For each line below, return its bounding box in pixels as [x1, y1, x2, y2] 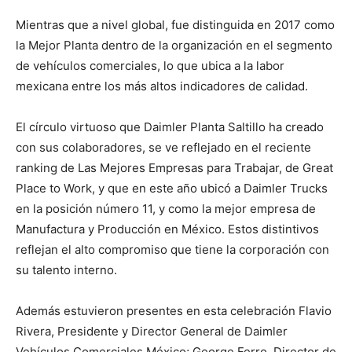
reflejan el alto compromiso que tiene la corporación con [16, 242, 329, 257]
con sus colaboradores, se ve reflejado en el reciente [16, 140, 311, 155]
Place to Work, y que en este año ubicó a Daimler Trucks [16, 181, 328, 196]
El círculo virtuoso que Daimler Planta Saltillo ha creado [16, 119, 324, 134]
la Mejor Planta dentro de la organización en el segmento [16, 38, 332, 53]
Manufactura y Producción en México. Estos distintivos [16, 222, 319, 236]
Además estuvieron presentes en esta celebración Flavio [16, 303, 332, 318]
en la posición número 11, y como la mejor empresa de [16, 201, 316, 216]
